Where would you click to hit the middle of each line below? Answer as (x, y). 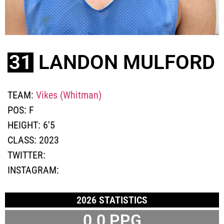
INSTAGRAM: (33, 170)
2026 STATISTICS (112, 200)
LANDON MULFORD (127, 62)
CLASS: (23, 140)
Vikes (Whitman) (69, 95)
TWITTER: (26, 155)
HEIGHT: (25, 125)
